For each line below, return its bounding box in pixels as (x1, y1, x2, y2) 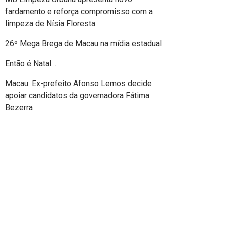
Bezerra (5, 103, 33, 113)
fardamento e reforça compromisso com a (5, 7, 153, 17)
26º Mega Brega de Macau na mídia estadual (5, 39, 164, 49)
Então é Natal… (5, 59, 56, 69)
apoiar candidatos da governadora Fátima (5, 91, 149, 101)
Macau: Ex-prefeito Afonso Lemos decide (5, 79, 152, 89)
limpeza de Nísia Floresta (5, 19, 95, 29)
